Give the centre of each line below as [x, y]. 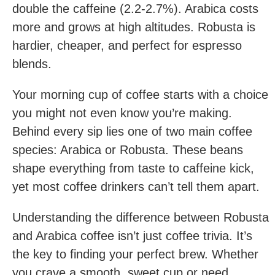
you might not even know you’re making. [122, 113]
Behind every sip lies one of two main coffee [132, 131]
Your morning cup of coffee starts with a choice [140, 95]
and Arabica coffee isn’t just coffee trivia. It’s [132, 236]
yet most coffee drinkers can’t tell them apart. [136, 187]
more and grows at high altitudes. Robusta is [134, 27]
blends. [32, 64]
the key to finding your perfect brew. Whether [135, 254]
